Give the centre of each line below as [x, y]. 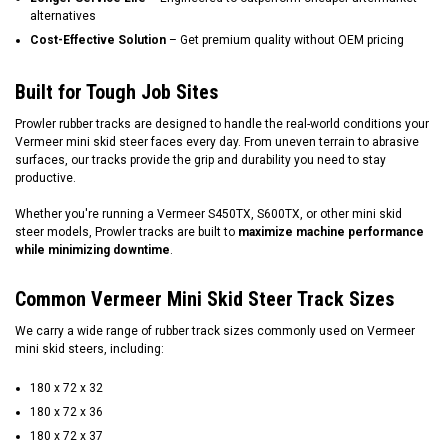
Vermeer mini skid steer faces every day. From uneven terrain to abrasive [217, 142]
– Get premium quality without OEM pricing [285, 40]
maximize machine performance [331, 232]
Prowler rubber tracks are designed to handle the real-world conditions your [222, 124]
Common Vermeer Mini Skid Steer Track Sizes [204, 299]
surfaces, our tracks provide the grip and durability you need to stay [200, 160]
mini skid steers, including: [89, 349]
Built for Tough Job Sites [116, 92]
